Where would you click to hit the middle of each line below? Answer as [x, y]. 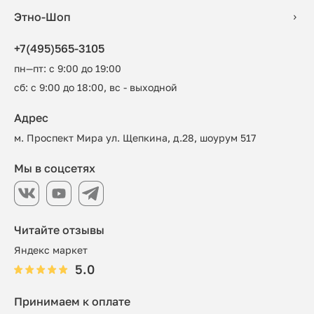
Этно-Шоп [42, 17]
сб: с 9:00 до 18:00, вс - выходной [96, 87]
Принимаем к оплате [72, 301]
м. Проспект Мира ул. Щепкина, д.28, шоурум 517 [135, 138]
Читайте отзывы [59, 230]
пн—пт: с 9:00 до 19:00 [68, 68]
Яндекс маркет [51, 250]
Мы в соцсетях [55, 168]
